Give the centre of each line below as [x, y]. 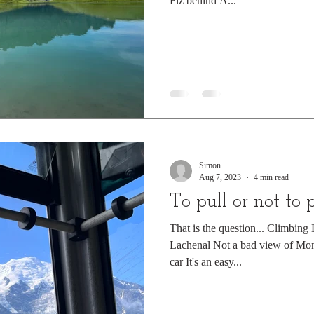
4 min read [271, 177]
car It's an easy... [206, 261]
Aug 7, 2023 [220, 177]
